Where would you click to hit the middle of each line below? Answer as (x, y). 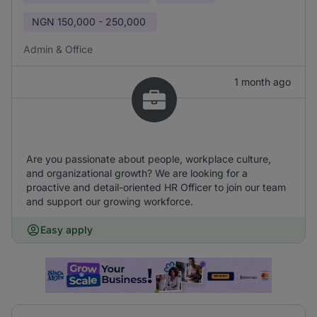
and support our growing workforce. (110, 201)
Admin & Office (58, 49)
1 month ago (263, 82)
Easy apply (67, 230)
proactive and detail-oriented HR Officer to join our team (156, 187)
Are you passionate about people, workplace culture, (149, 159)
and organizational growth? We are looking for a (137, 173)
